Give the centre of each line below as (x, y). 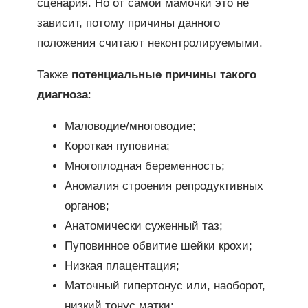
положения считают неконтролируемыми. (150, 43)
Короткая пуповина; (117, 146)
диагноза (62, 95)
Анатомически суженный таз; (143, 225)
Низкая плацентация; (122, 265)
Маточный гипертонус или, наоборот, (165, 285)
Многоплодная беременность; (144, 166)
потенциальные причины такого (164, 75)
